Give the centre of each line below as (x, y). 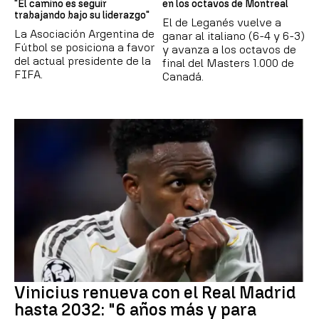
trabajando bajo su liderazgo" (82, 15)
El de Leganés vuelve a (222, 22)
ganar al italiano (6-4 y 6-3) (234, 36)
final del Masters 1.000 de (228, 63)
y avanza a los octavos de (229, 49)
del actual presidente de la (83, 61)
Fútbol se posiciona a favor (84, 47)
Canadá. (183, 76)
